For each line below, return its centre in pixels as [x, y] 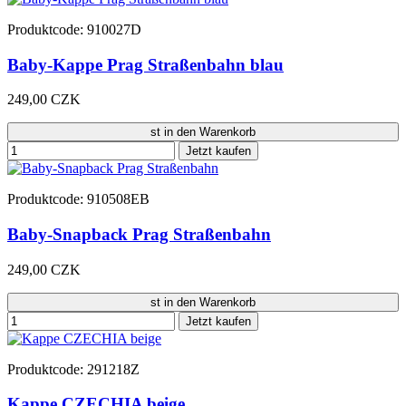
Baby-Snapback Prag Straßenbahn [139, 235]
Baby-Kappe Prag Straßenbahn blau [145, 64]
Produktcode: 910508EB [78, 199]
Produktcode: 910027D [74, 29]
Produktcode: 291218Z [73, 369]
